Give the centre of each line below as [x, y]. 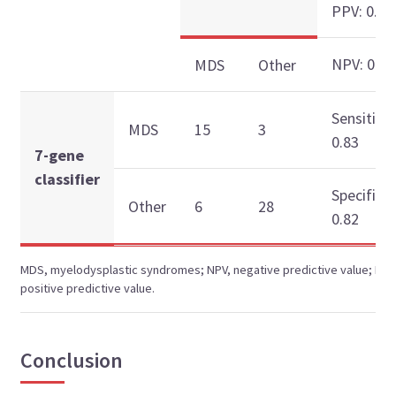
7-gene [60, 155]
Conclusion [72, 360]
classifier [68, 179]
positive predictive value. [88, 288]
